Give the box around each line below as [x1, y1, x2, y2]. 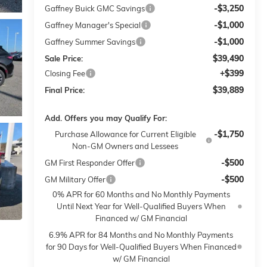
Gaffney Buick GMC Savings [45, 4, 145, 14]
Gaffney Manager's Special [45, 20, 141, 30]
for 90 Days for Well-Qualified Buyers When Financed [45, 242, 237, 252]
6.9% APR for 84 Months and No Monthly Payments [49, 230, 234, 240]
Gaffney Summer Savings [45, 37, 136, 47]
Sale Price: [45, 54, 83, 64]
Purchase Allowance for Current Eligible [54, 129, 196, 139]
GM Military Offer [45, 175, 106, 185]
